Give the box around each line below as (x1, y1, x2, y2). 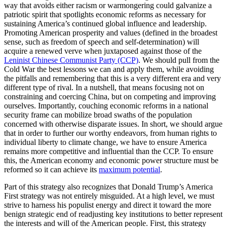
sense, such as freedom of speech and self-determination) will (4, 37, 199, 46)
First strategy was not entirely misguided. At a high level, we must (4, 192, 214, 200)
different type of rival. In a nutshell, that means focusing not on (4, 83, 204, 92)
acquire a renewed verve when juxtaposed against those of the (4, 47, 202, 55)
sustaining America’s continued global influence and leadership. (4, 19, 207, 28)
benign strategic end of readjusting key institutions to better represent (4, 210, 222, 218)
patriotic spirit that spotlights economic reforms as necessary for (4, 10, 206, 19)
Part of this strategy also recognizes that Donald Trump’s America (4, 182, 213, 191)
